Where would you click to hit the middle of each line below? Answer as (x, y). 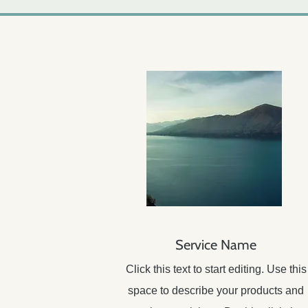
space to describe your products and (216, 290)
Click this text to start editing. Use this (216, 269)
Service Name (216, 245)
